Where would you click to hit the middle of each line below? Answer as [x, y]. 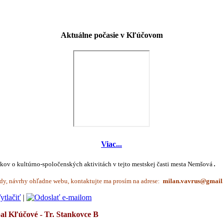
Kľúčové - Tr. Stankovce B [54, 214]
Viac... [111, 144]
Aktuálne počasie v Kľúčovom [111, 35]
